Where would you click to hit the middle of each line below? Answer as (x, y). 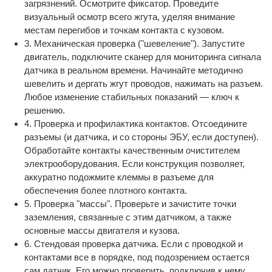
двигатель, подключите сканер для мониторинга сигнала (143, 57)
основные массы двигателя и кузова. (102, 231)
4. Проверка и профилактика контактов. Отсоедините (136, 124)
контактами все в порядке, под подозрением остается (137, 257)
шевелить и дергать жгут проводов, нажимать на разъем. (144, 84)
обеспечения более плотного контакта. (106, 191)
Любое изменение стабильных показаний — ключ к (132, 97)
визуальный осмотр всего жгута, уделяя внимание (130, 17)
